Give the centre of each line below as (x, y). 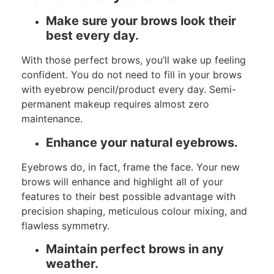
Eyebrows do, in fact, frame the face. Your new (131, 167)
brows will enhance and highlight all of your (122, 181)
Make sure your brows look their (141, 21)
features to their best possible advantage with (128, 196)
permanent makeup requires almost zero (115, 104)
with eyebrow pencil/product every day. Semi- (129, 90)
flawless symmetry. (65, 225)
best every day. (92, 36)
